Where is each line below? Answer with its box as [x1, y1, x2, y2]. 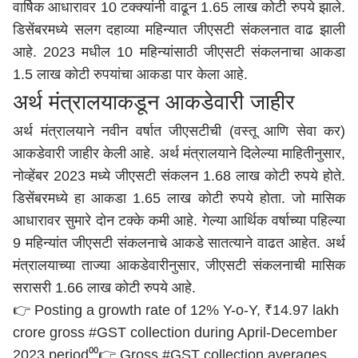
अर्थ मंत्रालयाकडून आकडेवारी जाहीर [13, 90, 295, 114]
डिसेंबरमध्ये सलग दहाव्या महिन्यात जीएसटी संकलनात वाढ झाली [13, 22, 345, 38]
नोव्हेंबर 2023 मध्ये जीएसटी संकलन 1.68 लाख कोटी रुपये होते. [13, 168, 345, 184]
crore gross [13, 324, 89, 340]
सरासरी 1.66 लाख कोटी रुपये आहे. [13, 280, 196, 296]
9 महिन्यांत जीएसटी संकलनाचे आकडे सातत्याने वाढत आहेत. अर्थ [13, 235, 345, 251]
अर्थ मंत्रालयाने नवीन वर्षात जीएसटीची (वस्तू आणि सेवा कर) [13, 123, 345, 139]
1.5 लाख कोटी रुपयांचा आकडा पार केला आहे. [13, 66, 252, 82]
